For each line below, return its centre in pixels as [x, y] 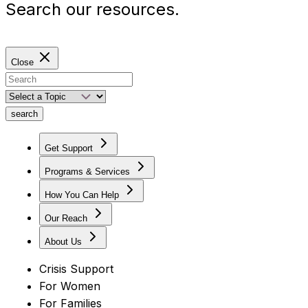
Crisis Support [76, 269]
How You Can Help [81, 195]
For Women [69, 286]
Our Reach [66, 219]
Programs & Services [87, 172]
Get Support [68, 148]
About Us [63, 242]
